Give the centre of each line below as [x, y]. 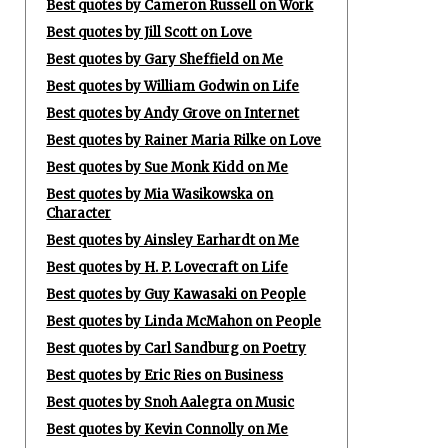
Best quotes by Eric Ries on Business [165, 375]
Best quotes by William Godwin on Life [173, 86]
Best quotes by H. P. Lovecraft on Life [167, 267]
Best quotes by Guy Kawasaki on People [176, 294]
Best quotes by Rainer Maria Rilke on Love [184, 140]
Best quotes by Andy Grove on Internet [173, 113]
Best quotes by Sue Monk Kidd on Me [167, 167]
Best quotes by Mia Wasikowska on [160, 194]
